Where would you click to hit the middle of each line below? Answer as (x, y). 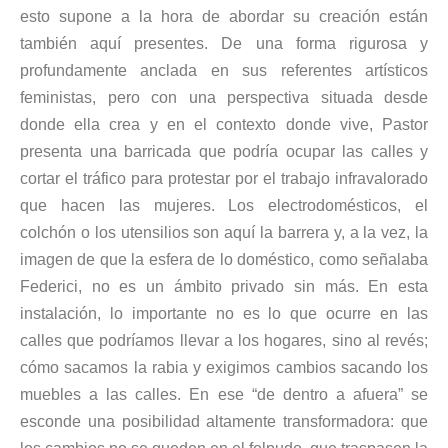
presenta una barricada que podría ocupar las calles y (224, 151)
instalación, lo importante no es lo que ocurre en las (224, 313)
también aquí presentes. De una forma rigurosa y (224, 43)
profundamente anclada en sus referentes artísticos (224, 70)
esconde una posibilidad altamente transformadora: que (224, 421)
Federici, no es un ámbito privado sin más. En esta (224, 286)
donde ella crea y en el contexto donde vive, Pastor (224, 124)
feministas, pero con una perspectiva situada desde (224, 97)
